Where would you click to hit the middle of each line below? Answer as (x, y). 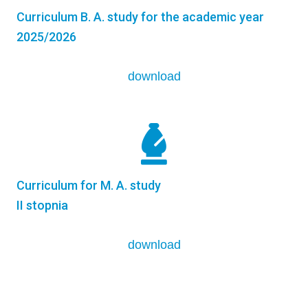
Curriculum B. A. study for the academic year (140, 17)
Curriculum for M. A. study (89, 185)
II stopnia (42, 205)
